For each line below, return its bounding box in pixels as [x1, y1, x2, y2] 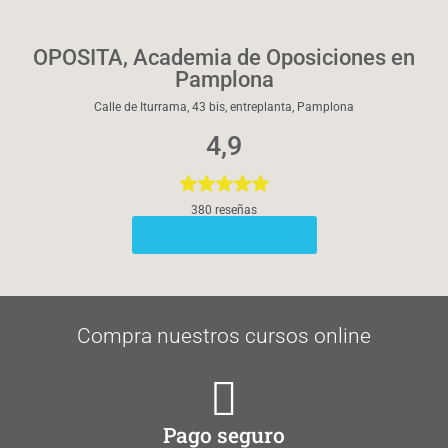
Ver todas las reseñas [155, 226, 293, 243]
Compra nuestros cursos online [77, 323, 371, 348]
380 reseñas [191, 202, 257, 217]
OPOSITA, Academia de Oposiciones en [33, 44, 415, 70]
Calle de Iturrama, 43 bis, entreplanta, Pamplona [94, 99, 354, 114]
